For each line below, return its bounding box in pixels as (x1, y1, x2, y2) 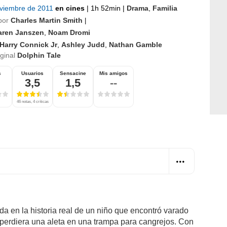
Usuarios (21, 70, 44, 76)
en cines (55, 4, 87, 12)
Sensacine (60, 70, 86, 76)
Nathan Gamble (109, 40, 162, 49)
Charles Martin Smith (11, 16, 83, 24)
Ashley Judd (61, 40, 105, 49)
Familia (153, 4, 177, 12)
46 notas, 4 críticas (16, 99, 49, 104)
